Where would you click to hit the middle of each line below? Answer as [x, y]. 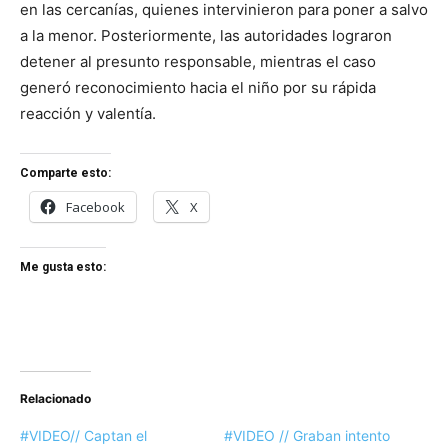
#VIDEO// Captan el [83, 436]
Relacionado [55, 399]
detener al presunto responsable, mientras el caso [198, 62]
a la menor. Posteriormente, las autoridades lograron [206, 36]
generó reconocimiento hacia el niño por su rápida [198, 88]
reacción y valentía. [88, 114]
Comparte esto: [65, 173]
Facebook [95, 207]
